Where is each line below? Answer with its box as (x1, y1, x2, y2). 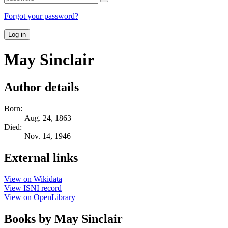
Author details (4, 80, 79, 94)
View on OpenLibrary (4, 193, 75, 202)
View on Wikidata (4, 175, 62, 184)
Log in (8, 30, 26, 38)
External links (4, 151, 78, 164)
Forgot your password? (4, 11, 78, 20)
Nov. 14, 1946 (24, 131, 71, 140)
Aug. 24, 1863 (24, 113, 71, 122)
